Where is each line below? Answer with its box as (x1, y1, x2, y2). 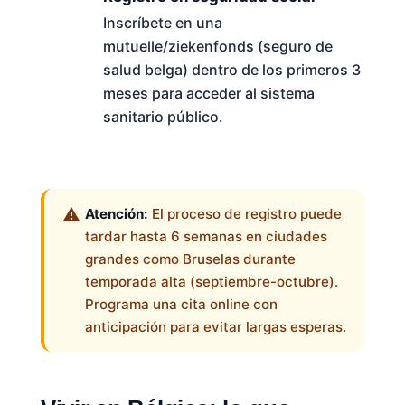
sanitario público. (102, 108, 223, 127)
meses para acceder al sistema (102, 84, 315, 103)
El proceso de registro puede (148, 205, 343, 223)
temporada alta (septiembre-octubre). (85, 273, 339, 291)
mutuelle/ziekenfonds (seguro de (102, 37, 333, 56)
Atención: (85, 205, 149, 223)
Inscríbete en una (102, 14, 222, 33)
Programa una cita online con (85, 296, 278, 314)
